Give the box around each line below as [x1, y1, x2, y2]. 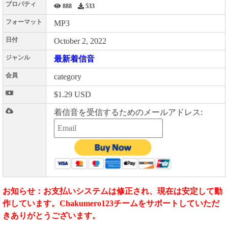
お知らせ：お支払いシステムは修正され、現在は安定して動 [3, 187, 222, 195]
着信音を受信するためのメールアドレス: [54, 108, 203, 117]
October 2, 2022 [54, 37, 106, 45]
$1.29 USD [54, 90, 91, 99]
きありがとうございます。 [3, 211, 100, 220]
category [54, 72, 81, 81]
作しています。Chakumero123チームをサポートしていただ [3, 199, 219, 208]
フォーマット [6, 18, 42, 25]
